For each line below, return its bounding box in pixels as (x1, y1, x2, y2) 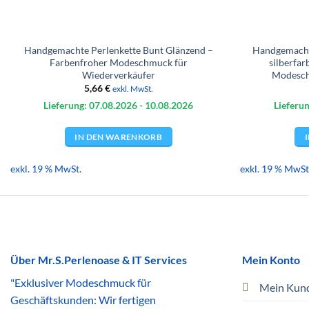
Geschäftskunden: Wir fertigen (10, 293, 156, 307)
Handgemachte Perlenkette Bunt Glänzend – (23, 43, 213, 56)
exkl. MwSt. (112, 84, 153, 94)
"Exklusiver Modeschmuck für (10, 276, 151, 290)
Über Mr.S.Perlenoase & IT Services (10, 253, 187, 267)
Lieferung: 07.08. (43, 100, 116, 112)
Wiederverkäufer (81, 68, 155, 81)
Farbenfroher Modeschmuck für (49, 56, 188, 68)
